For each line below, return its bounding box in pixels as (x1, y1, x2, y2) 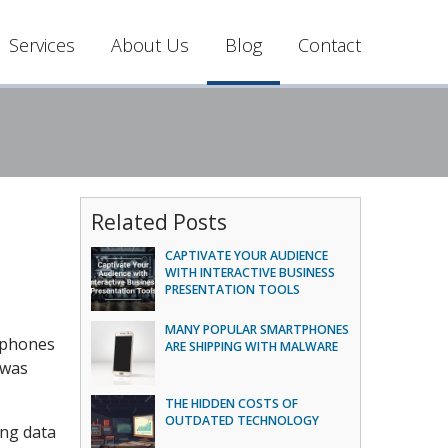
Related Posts (91, 208, 228, 236)
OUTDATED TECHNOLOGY (165, 412, 320, 429)
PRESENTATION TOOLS (165, 281, 301, 298)
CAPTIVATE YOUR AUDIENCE (165, 247, 329, 264)
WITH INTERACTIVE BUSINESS (165, 264, 336, 281)
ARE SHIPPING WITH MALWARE (165, 338, 339, 355)
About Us (111, 33, 189, 57)
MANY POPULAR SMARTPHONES (165, 321, 350, 338)
